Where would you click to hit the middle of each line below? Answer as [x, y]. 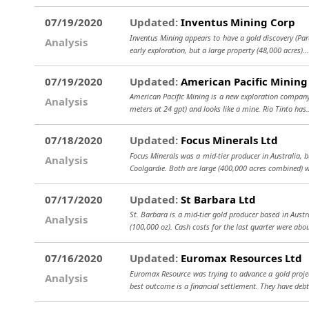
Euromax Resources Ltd [240, 258]
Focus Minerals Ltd [228, 140]
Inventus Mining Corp [237, 22]
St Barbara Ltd [217, 199]
